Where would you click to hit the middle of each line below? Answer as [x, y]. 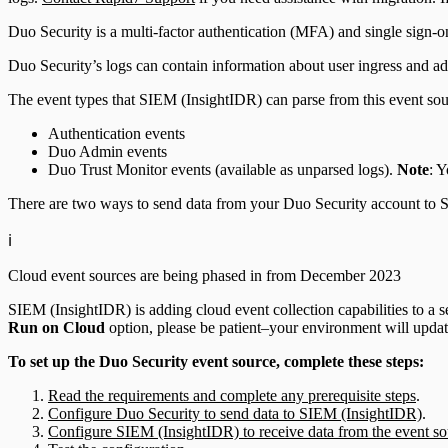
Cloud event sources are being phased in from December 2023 [204, 275]
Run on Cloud [56, 327]
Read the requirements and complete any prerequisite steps [232, 395]
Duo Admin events [107, 151]
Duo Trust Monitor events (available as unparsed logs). [222, 169]
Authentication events [116, 133]
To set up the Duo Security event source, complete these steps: [216, 361]
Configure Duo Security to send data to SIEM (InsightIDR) [235, 413]
